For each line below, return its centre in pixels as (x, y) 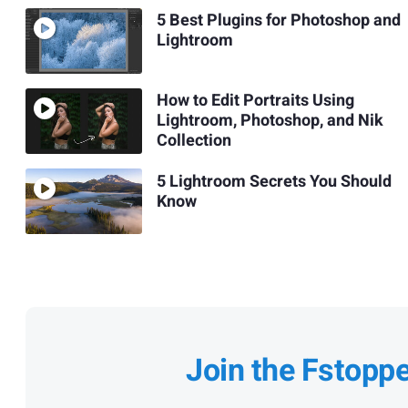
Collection (194, 141)
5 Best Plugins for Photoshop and (278, 21)
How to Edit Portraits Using (255, 101)
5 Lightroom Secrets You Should (274, 181)
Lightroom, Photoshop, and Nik (270, 121)
